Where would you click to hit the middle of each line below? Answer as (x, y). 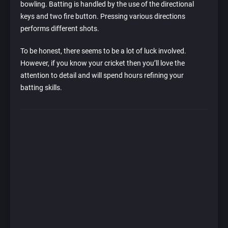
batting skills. (41, 88)
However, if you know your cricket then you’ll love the (103, 63)
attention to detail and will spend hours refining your (102, 76)
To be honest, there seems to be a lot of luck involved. (103, 51)
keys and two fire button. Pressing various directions (103, 17)
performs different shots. (60, 29)
